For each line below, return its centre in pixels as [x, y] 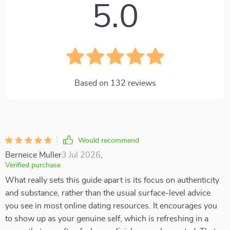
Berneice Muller [33, 155]
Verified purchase [33, 165]
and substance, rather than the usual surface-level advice [108, 193]
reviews [141, 83]
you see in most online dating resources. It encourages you [111, 206]
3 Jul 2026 [81, 155]
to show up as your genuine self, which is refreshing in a [107, 219]
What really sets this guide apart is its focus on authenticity [112, 180]
